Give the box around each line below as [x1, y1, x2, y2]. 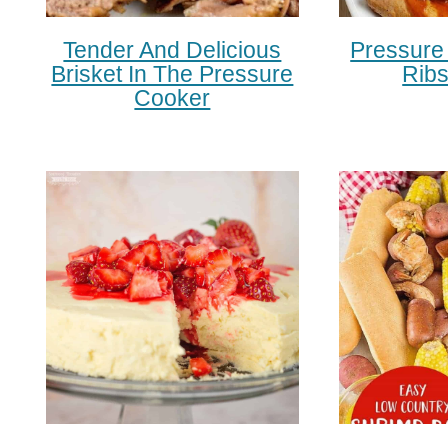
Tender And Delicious [63, 36, 282, 63]
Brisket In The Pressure [51, 60, 294, 87]
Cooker [134, 84, 211, 111]
